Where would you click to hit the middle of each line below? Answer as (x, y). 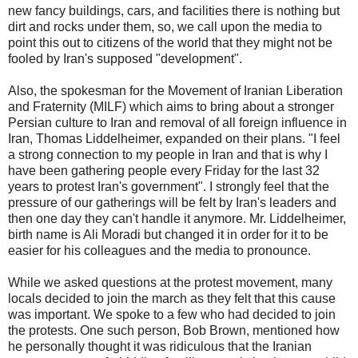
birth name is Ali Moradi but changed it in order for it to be (168, 234)
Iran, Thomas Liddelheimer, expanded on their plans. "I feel (174, 138)
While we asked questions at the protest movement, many (170, 282)
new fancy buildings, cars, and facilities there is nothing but (174, 10)
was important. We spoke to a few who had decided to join (172, 314)
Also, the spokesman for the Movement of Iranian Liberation (175, 90)
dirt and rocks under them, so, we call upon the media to (165, 26)
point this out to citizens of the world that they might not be (170, 42)
